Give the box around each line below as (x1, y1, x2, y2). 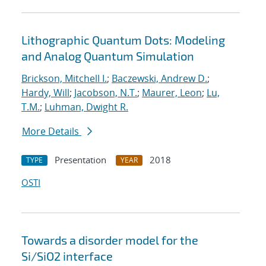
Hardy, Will (21, 86, 69, 100)
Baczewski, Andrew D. (112, 72, 207, 85)
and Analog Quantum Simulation (21, 49, 194, 64)
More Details (22, 125, 81, 138)
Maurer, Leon (142, 86, 202, 100)
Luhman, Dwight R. (45, 100, 128, 114)
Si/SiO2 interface (21, 249, 113, 264)
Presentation (55, 154, 106, 166)
